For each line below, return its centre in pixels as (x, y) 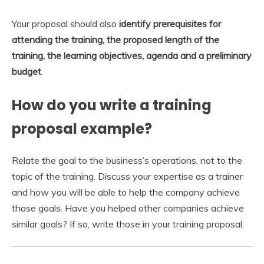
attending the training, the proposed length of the (115, 40)
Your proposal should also (65, 24)
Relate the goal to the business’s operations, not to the (127, 161)
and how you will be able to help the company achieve (126, 192)
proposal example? (82, 129)
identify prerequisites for (170, 24)
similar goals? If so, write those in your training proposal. (128, 224)
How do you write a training (112, 105)
